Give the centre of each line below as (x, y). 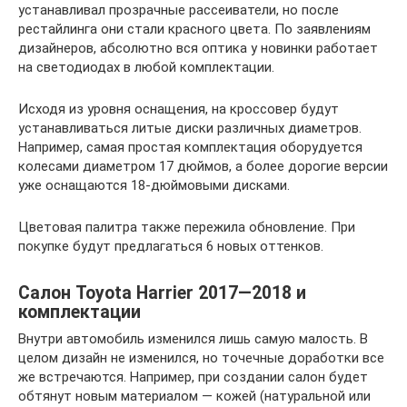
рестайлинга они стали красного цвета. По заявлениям (194, 30)
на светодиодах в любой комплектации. (146, 68)
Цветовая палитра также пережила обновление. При (187, 228)
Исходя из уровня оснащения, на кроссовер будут (179, 109)
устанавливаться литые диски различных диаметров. (190, 129)
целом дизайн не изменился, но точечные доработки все (201, 358)
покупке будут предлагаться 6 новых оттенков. (171, 247)
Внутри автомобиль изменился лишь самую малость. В (193, 339)
